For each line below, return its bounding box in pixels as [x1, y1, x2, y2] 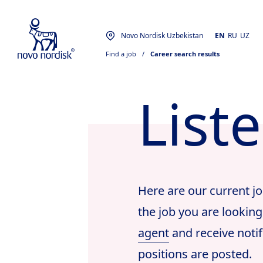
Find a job [106, 49, 136, 58]
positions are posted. [137, 246, 255, 262]
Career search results [150, 49, 220, 58]
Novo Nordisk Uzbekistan [121, 30, 203, 41]
